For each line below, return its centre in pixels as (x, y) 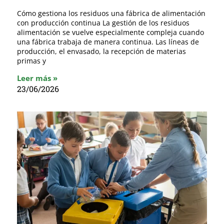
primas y (31, 61)
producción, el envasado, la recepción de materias (101, 51)
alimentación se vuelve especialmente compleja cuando (110, 32)
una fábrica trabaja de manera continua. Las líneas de (108, 42)
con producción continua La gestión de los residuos (103, 23)
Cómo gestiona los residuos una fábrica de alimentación (111, 13)
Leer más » (37, 78)
